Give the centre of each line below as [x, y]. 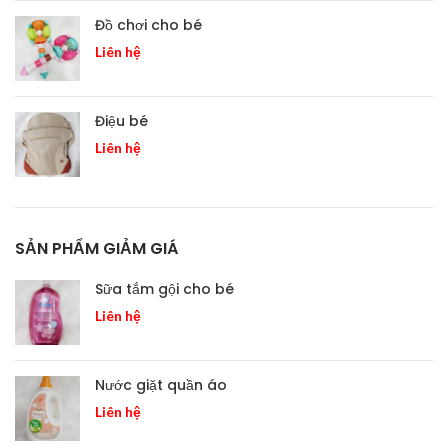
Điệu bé [121, 121]
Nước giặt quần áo [161, 385]
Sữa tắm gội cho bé [164, 289]
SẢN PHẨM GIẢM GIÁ [96, 249]
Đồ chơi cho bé [148, 25]
